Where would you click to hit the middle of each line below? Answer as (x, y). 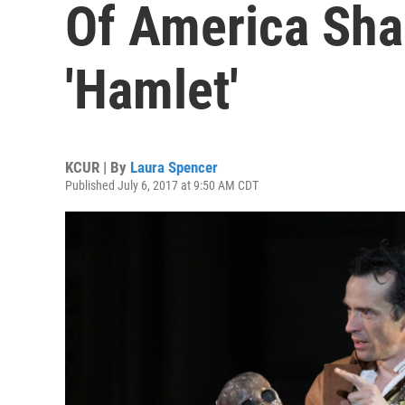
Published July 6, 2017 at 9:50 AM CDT (162, 185)
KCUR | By (98, 167)
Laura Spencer (174, 167)
